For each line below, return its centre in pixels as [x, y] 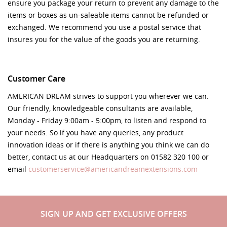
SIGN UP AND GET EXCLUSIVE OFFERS [113, 214]
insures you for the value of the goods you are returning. [104, 39]
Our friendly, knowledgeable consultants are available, [100, 108]
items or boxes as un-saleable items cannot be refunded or [108, 15]
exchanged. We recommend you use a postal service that [104, 27]
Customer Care [36, 78]
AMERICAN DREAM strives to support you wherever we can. [108, 96]
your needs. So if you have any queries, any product [96, 132]
